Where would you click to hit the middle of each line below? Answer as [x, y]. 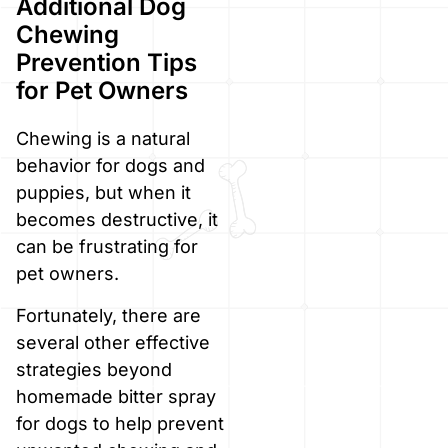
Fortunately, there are [108, 315]
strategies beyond [94, 369]
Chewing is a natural [103, 139]
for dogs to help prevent [120, 423]
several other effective [113, 342]
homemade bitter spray [116, 396]
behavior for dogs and [110, 166]
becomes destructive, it [117, 220]
